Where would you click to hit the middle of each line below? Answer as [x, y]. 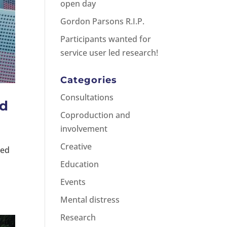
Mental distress [90, 199]
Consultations [87, 97]
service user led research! [109, 52]
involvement [84, 128]
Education [80, 164]
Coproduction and [96, 115]
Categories [89, 80]
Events [73, 182]
